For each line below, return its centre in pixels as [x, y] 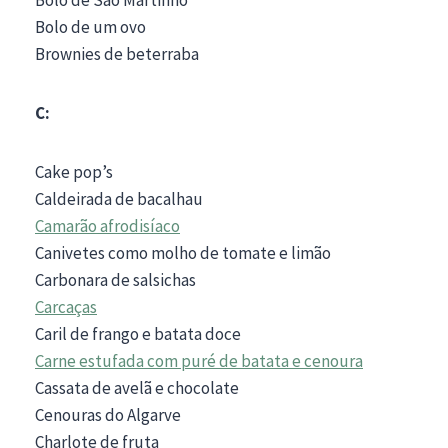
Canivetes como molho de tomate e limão [183, 252]
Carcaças [66, 306]
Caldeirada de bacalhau [119, 198]
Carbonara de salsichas [115, 279]
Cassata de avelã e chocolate [137, 387]
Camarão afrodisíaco [107, 225]
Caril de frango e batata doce [138, 333]
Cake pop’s [74, 171]
